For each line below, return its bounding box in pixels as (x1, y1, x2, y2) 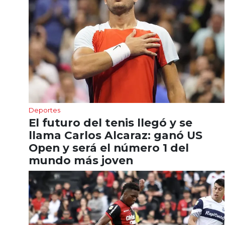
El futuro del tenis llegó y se (29, 116, 192, 129)
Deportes (29, 105, 60, 114)
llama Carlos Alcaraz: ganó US (29, 128, 202, 142)
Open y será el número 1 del (29, 141, 189, 154)
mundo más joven (29, 153, 136, 167)
